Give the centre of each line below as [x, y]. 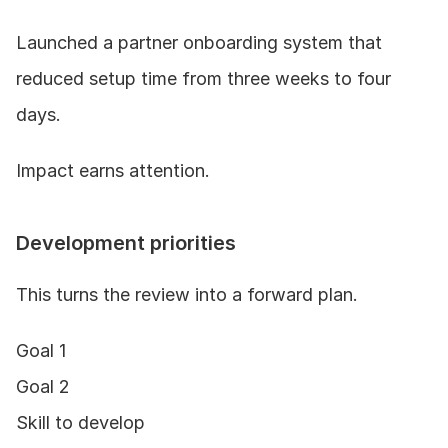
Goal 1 [41, 350]
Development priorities [126, 242]
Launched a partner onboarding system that [199, 42]
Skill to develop [80, 422]
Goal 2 [43, 386]
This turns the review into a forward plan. [187, 294]
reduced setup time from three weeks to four [203, 78]
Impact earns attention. [113, 170]
